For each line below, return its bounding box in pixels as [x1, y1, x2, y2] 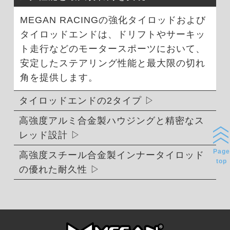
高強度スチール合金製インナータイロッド [18, 150, 204, 161]
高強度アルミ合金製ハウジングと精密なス [18, 116, 204, 126]
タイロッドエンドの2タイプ [18, 95, 142, 106]
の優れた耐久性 [18, 164, 87, 175]
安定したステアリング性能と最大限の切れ [20, 57, 205, 68]
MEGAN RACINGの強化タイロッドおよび [20, 14, 206, 25]
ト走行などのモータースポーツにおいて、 [20, 43, 205, 54]
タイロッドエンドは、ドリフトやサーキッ [20, 29, 205, 40]
